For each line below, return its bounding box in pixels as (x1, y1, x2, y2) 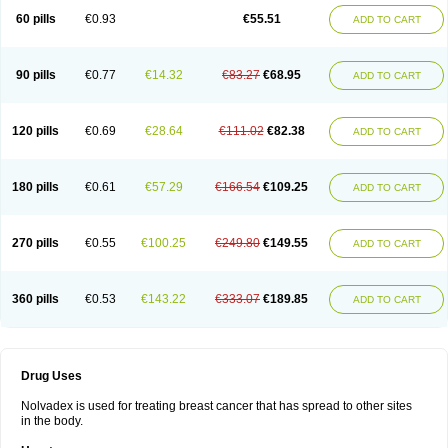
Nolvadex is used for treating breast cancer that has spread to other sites (21, 399, 412, 413)
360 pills (12, 292, 59, 306)
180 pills (12, 180, 59, 194)
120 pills (12, 124, 59, 138)
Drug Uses (21, 369, 82, 383)
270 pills (12, 236, 59, 250)
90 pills (15, 68, 56, 82)
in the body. (21, 414, 83, 428)
